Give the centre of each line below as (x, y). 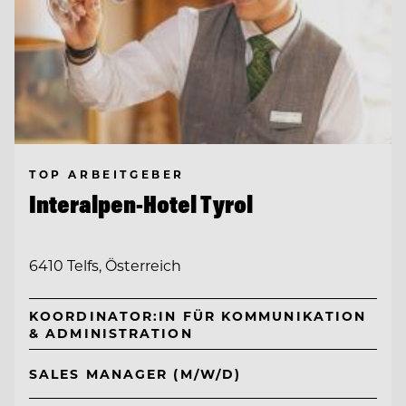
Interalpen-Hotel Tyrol (141, 204)
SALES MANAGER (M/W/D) (135, 373)
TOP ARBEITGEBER (107, 174)
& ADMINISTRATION (111, 333)
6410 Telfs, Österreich (105, 266)
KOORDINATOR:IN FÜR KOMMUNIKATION (198, 315)
